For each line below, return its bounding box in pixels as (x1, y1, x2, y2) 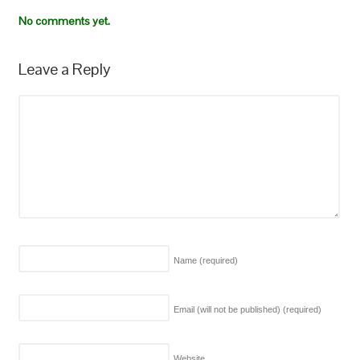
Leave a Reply (18, 59, 111, 80)
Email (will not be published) (173, 305, 283, 315)
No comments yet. (18, 14, 110, 29)
